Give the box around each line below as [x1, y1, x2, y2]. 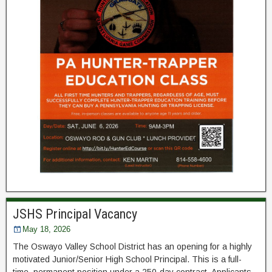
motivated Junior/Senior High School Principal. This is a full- [13, 254, 242, 265]
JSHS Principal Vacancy [13, 206, 137, 222]
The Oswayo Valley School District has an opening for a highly [13, 242, 252, 252]
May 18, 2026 [22, 225, 70, 234]
